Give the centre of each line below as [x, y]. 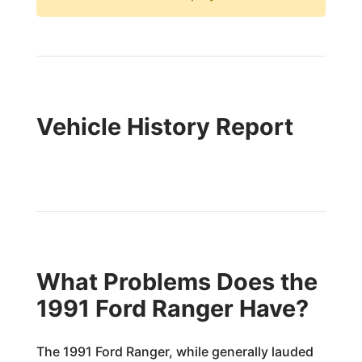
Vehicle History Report [164, 126]
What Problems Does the [177, 282]
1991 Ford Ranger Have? [172, 308]
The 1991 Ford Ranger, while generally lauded [175, 351]
